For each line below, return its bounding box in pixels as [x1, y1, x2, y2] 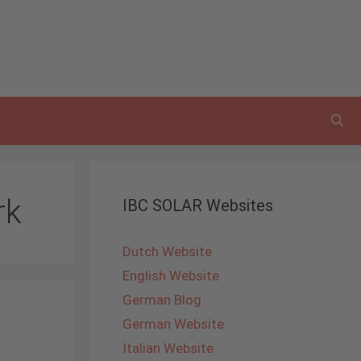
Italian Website [122, 340, 214, 356]
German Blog [122, 292, 201, 308]
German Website [122, 316, 224, 332]
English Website [122, 268, 219, 284]
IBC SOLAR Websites [122, 196, 273, 215]
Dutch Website [122, 243, 212, 259]
